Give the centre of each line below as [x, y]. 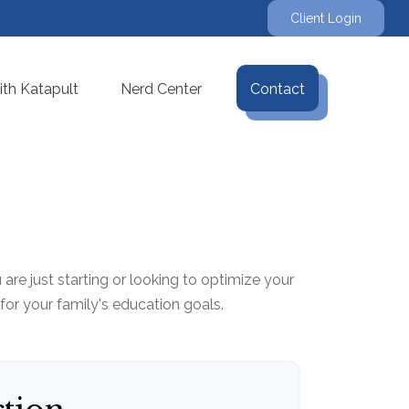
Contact [278, 89]
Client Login [326, 18]
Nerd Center [162, 89]
